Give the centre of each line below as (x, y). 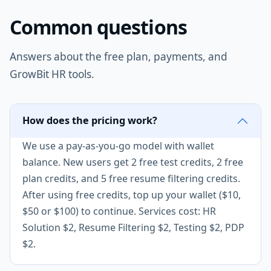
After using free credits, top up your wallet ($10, (132, 194)
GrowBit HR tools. (52, 74)
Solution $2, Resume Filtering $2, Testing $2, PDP (133, 227)
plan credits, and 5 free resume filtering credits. (131, 178)
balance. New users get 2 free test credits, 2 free (133, 162)
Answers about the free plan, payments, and (119, 56)
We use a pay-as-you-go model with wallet (118, 145)
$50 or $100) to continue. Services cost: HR (119, 211)
